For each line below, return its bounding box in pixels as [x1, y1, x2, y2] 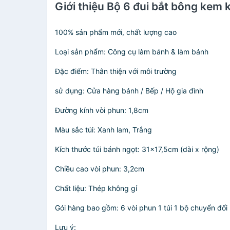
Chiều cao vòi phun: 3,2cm [55, 164, 144, 173]
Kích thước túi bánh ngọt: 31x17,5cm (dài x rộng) [55, 145, 219, 154]
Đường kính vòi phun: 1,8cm [55, 106, 148, 114]
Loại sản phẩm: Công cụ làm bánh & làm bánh [55, 47, 208, 56]
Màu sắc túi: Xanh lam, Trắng [55, 125, 152, 134]
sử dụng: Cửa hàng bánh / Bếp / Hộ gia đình [55, 86, 203, 95]
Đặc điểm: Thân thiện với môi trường [55, 67, 177, 75]
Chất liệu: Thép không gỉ [55, 184, 139, 193]
